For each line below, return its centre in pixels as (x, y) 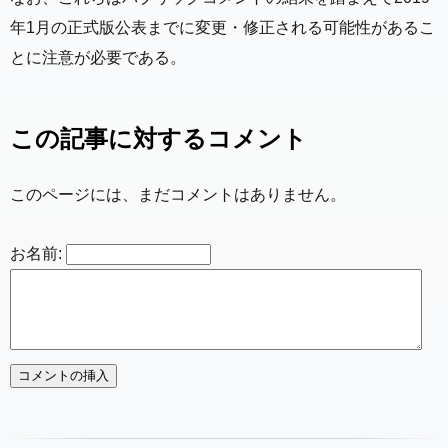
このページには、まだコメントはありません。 (178, 195)
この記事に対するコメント (158, 139)
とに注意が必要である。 (98, 58)
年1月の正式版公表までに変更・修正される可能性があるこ (222, 28)
